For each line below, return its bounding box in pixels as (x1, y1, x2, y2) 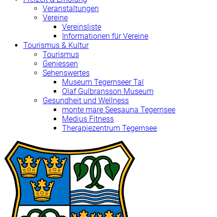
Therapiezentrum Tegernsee (62, 124, 157, 133)
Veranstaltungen (43, 4, 99, 13)
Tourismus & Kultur (23, 41, 89, 50)
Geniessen (43, 59, 78, 68)
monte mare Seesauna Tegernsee (62, 105, 175, 114)
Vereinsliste (62, 22, 101, 31)
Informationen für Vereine (62, 31, 148, 41)
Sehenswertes (43, 68, 90, 77)
